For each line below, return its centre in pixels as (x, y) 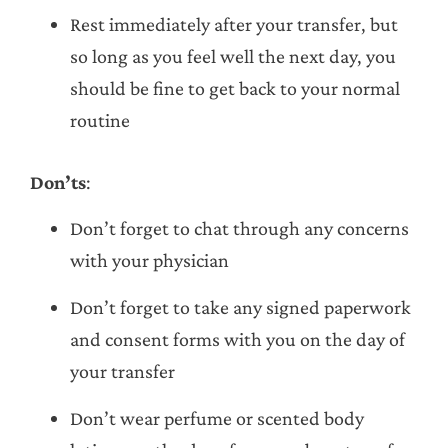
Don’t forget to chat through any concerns (239, 228)
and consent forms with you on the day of (237, 339)
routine (100, 119)
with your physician (149, 260)
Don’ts (58, 181)
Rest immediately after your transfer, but (234, 23)
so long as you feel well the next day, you (233, 55)
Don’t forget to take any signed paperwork (240, 307)
